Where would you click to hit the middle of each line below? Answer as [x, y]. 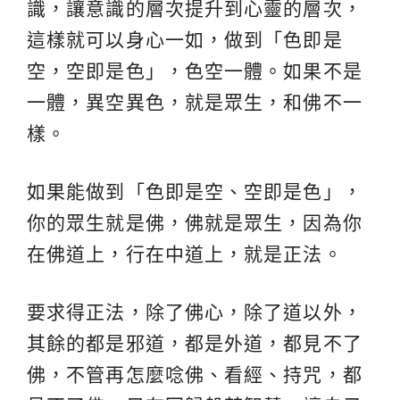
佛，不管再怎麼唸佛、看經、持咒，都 [195, 374]
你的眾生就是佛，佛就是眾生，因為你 [195, 222]
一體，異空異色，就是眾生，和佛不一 [195, 102]
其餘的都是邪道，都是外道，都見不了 [195, 343]
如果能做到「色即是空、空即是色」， [195, 191]
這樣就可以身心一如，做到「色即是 [185, 39]
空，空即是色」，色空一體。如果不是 [195, 71]
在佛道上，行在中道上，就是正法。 [185, 254]
